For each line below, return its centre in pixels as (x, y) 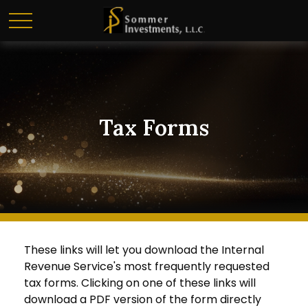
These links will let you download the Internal (144, 250)
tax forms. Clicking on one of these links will (140, 283)
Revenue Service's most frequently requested (147, 266)
